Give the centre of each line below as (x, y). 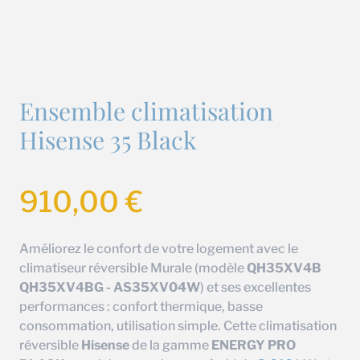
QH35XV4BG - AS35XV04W (110, 287)
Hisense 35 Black (108, 140)
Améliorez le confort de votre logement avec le (159, 249)
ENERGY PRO (254, 345)
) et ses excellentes (256, 287)
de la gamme (170, 345)
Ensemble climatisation (146, 111)
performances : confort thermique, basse (141, 307)
